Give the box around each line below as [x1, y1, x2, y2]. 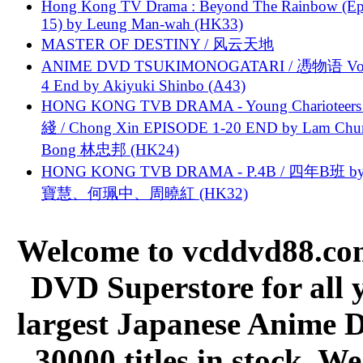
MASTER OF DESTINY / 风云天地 [41, 35, 274, 53]
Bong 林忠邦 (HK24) [41, 140, 179, 158]
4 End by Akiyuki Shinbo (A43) [41, 76, 246, 94]
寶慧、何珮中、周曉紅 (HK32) [41, 184, 248, 202]
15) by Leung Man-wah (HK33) [41, 15, 243, 32]
